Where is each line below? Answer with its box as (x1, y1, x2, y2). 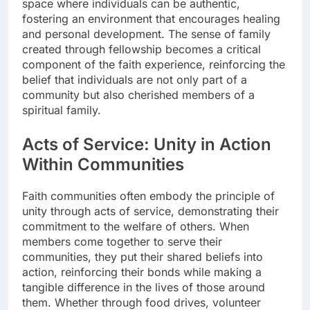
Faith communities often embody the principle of (22, 188, 275, 203)
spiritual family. (22, 102, 101, 117)
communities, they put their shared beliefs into (22, 249, 263, 264)
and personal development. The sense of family (22, 26, 271, 41)
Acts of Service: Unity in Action (22, 134, 271, 154)
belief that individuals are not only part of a (22, 72, 247, 86)
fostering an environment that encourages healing (22, 11, 280, 26)
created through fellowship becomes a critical (22, 42, 261, 56)
